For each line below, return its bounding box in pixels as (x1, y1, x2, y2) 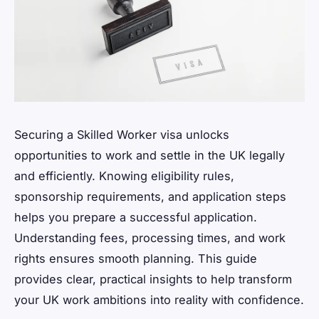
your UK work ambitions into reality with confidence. (14, 293, 304, 308)
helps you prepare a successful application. (14, 210, 257, 225)
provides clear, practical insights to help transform (14, 272, 292, 287)
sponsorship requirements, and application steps (14, 189, 286, 204)
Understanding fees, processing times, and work (14, 231, 286, 246)
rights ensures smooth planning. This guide (14, 251, 257, 266)
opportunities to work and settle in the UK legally (14, 148, 285, 163)
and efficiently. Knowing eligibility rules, (14, 169, 234, 184)
